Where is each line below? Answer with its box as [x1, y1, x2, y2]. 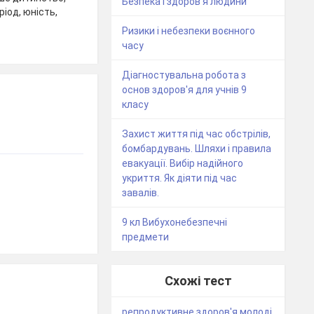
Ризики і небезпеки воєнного [122, 25, 256, 36]
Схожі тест [164, 273, 232, 288]
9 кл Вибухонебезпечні [122, 216, 228, 228]
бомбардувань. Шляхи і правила [122, 142, 272, 154]
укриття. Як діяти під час [122, 172, 238, 184]
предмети [122, 231, 170, 243]
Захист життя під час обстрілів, [122, 128, 271, 139]
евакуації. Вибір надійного [122, 157, 244, 169]
